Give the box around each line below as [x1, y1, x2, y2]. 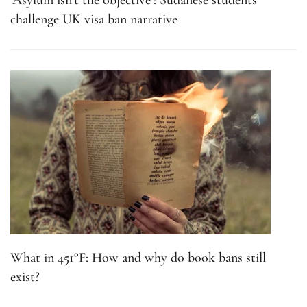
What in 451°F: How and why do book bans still [10, 249, 266, 267]
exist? [10, 269, 40, 286]
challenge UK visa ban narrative [10, 11, 177, 28]
